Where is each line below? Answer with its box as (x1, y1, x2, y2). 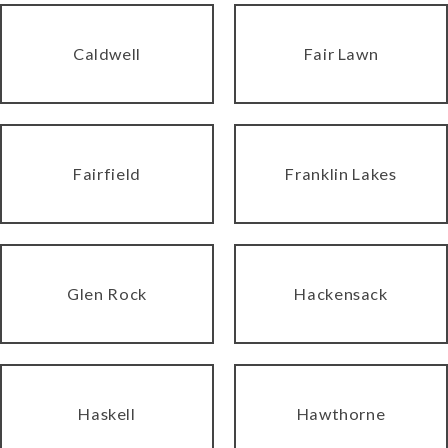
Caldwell (72, 43, 142, 63)
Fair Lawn (303, 43, 379, 63)
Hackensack (294, 283, 388, 303)
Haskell (78, 403, 136, 423)
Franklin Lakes (285, 163, 397, 183)
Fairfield (73, 163, 141, 183)
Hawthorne (296, 403, 386, 423)
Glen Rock (67, 283, 147, 303)
